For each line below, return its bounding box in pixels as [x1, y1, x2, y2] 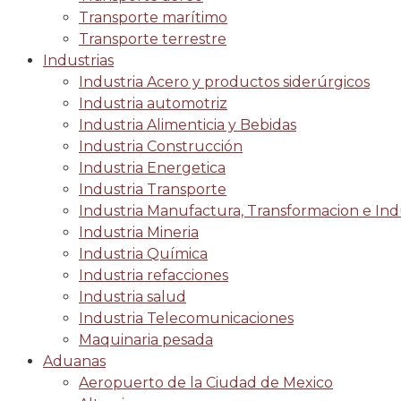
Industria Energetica [79, 159, 226, 176]
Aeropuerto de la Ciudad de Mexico [79, 374, 333, 391]
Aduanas [43, 353, 106, 370]
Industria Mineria [79, 224, 199, 241]
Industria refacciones [79, 267, 228, 284]
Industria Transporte [79, 181, 226, 198]
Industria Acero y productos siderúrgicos [79, 73, 370, 90]
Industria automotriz [79, 95, 227, 112]
